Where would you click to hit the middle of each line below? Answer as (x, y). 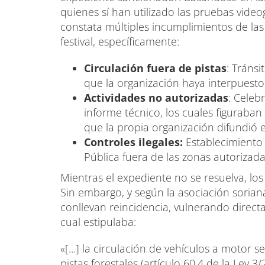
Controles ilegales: (133, 142)
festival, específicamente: (120, 42)
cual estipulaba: (98, 222)
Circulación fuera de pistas (155, 68)
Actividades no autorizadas (156, 98)
